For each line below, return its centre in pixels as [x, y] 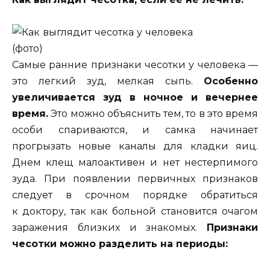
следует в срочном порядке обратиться [135, 195]
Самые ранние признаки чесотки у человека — [135, 64]
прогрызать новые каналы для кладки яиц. [135, 146]
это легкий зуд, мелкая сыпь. [108, 81]
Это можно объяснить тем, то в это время [153, 113]
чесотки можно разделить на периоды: [120, 243]
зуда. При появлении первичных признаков [135, 178]
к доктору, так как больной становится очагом [135, 211]
